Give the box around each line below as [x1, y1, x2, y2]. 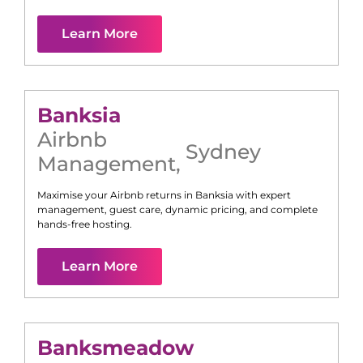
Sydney [186, 139, 261, 164]
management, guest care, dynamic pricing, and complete [37, 203, 318, 216]
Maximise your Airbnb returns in [37, 188, 195, 201]
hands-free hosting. [37, 217, 132, 230]
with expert [233, 188, 291, 201]
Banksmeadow [37, 335, 194, 360]
